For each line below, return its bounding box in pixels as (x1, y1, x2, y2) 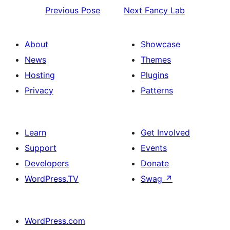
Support (25, 143, 56, 153)
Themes (141, 54, 171, 65)
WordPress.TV (25, 174, 79, 184)
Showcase (141, 39, 180, 49)
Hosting (25, 70, 55, 80)
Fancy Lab (145, 5, 185, 15)
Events (141, 143, 167, 153)
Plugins (141, 70, 168, 80)
